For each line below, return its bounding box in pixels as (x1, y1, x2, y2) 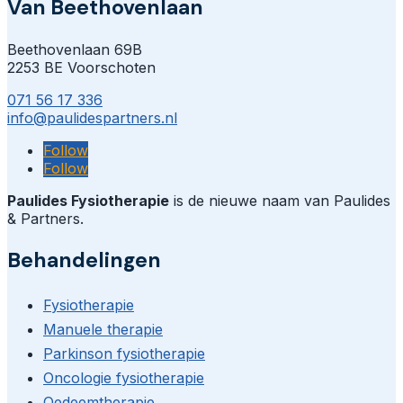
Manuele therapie (43, 320, 163, 339)
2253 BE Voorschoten (7, 58, 156, 77)
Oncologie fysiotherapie (43, 369, 204, 388)
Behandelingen (7, 246, 161, 274)
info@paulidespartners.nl (7, 109, 177, 128)
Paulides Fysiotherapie (7, 192, 169, 210)
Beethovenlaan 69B (7, 40, 142, 59)
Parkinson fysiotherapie (43, 345, 205, 363)
